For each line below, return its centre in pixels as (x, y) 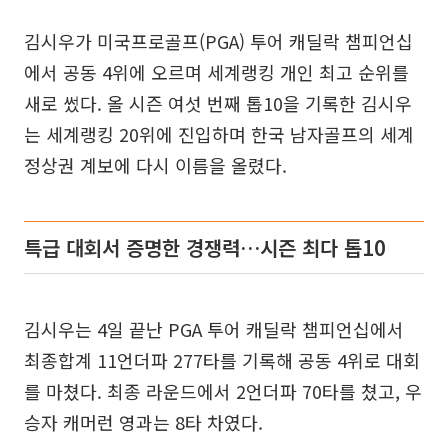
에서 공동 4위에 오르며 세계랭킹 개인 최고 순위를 (216, 71)
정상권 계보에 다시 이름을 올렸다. (155, 164)
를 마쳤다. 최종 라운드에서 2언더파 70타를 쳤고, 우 (223, 390)
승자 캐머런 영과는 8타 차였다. (143, 421)
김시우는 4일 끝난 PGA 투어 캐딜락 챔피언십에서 (214, 328)
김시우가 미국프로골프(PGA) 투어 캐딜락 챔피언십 (218, 40)
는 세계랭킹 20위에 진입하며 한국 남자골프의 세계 (219, 133)
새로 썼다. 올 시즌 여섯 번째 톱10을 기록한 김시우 (218, 102)
